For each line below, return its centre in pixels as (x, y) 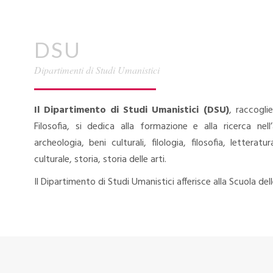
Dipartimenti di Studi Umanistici (97, 70)
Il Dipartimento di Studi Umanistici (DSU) (131, 110)
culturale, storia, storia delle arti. (100, 160)
